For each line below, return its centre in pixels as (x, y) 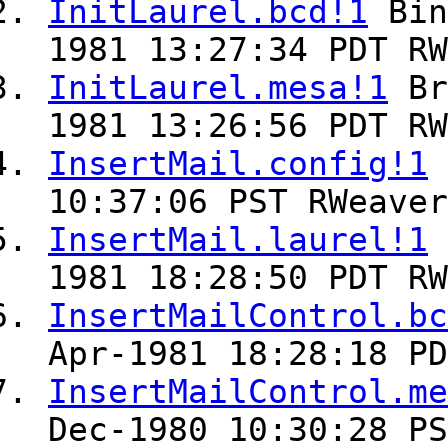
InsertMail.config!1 (238, 164)
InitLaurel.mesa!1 (218, 88)
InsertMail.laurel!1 (238, 240)
